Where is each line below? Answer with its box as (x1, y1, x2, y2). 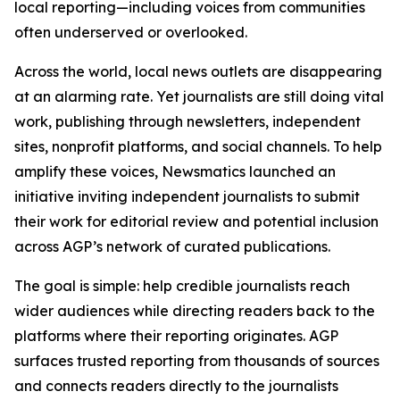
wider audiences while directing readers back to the (14, 302, 375, 320)
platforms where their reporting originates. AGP (14, 327, 338, 345)
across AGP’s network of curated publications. (14, 237, 330, 255)
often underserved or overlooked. (14, 23, 247, 41)
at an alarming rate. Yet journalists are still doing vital (14, 87, 384, 105)
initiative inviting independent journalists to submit (14, 187, 360, 205)
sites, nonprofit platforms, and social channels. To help (14, 137, 382, 155)
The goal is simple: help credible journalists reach (14, 277, 350, 295)
